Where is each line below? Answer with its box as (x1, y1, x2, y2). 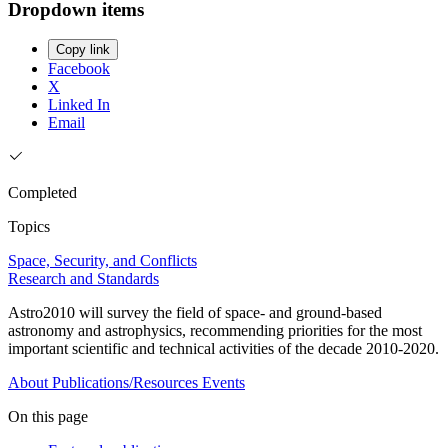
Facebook (48, 60, 110, 78)
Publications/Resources (52, 374, 198, 392)
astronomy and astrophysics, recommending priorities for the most (8, 322, 422, 340)
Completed (8, 184, 77, 202)
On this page (8, 408, 88, 426)
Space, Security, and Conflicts (8, 252, 197, 270)
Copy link (56, 42, 110, 58)
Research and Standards (8, 270, 159, 288)
